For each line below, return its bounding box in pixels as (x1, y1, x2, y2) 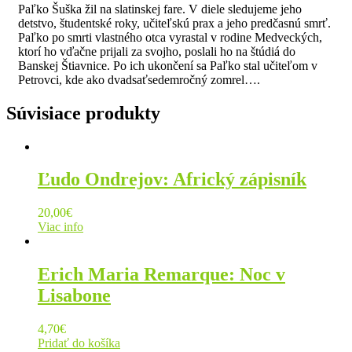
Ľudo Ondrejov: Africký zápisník (38, 169, 306, 190)
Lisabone (38, 285, 111, 306)
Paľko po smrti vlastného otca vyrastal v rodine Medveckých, (18, 30, 322, 44)
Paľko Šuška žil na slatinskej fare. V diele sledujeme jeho (18, 2, 302, 16)
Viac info (38, 220, 83, 234)
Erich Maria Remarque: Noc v (38, 264, 285, 285)
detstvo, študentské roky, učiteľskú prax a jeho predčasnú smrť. (18, 16, 331, 30)
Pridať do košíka (38, 336, 120, 350)
